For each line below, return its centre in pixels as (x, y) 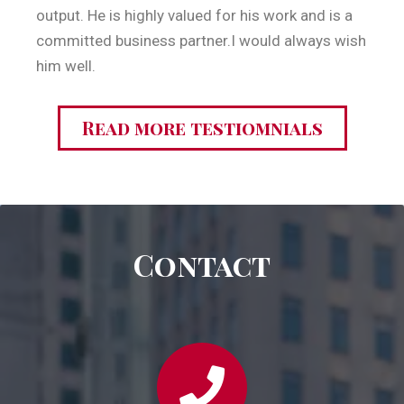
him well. (66, 66)
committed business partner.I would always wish (201, 41)
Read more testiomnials (202, 128)
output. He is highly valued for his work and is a (194, 15)
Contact (202, 264)
